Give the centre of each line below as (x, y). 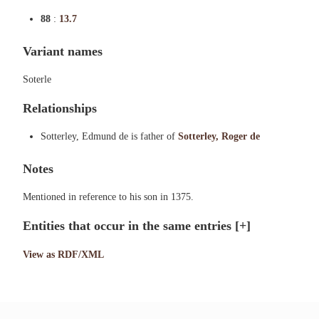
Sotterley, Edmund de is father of (109, 136)
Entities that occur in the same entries (129, 226)
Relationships (60, 108)
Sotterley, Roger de (219, 136)
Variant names (63, 51)
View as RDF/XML (63, 255)
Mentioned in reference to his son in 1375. (108, 197)
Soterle (37, 79)
